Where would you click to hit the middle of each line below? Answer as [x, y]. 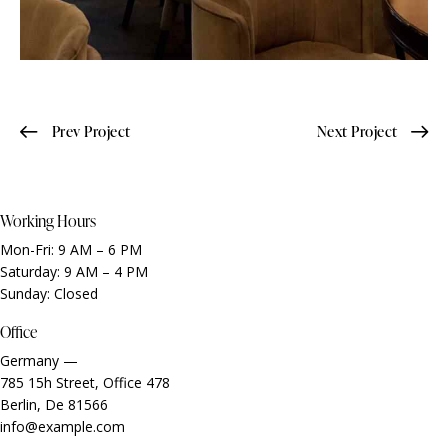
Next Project [357, 132]
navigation [65, 159]
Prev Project [91, 132]
